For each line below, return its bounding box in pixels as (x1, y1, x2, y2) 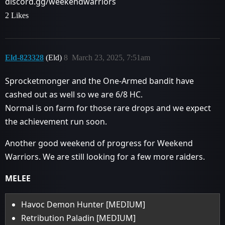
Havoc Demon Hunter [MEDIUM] (21, 199, 146, 210)
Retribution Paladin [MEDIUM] (21, 212, 136, 223)
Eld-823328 (5, 53, 44, 62)
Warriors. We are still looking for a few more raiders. (5, 151, 205, 162)
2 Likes (5, 11, 29, 20)
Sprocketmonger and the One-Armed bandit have (5, 75, 194, 86)
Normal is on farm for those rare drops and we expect (5, 102, 211, 114)
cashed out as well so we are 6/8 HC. (5, 89, 143, 100)
